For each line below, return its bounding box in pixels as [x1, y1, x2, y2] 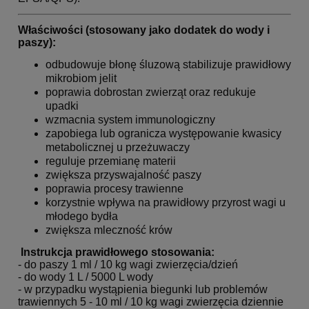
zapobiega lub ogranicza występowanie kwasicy [46, 128, 281, 140]
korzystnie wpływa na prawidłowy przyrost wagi [46, 197, 279, 209]
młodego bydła [46, 210, 118, 223]
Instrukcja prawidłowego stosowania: [21, 246, 215, 259]
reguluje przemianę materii [46, 155, 176, 168]
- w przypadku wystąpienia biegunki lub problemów [18, 283, 268, 296]
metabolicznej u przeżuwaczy [46, 141, 190, 154]
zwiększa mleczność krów [46, 224, 172, 237]
